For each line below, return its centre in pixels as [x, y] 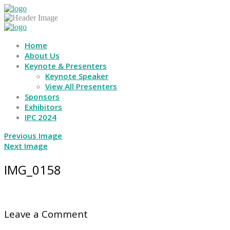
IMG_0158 [33, 169]
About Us [42, 55]
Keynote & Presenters [66, 66]
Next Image [26, 146]
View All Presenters [81, 86]
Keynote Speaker [77, 76]
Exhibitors [43, 107]
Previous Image [33, 136]
